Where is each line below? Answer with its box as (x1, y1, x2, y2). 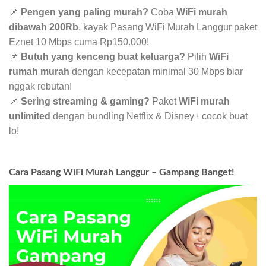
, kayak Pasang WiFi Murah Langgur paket (78, 21, 257, 32)
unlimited (9, 110, 50, 121)
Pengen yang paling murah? (21, 7, 148, 17)
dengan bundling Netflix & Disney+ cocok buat (50, 110, 248, 121)
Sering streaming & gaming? (21, 96, 150, 106)
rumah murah (9, 66, 69, 77)
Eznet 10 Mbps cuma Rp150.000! (9, 36, 149, 47)
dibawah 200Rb (9, 21, 78, 32)
